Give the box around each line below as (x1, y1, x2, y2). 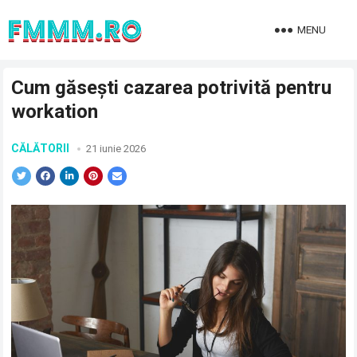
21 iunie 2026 (86, 143, 147, 155)
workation (11, 100, 99, 123)
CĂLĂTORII (11, 142, 70, 155)
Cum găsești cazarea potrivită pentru (11, 76, 332, 99)
